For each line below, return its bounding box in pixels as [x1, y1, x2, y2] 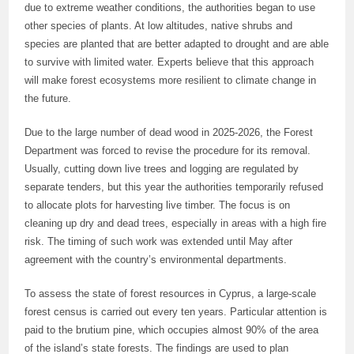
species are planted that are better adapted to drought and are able [24, 38, 330, 50]
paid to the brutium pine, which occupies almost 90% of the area [24, 324, 319, 336]
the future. [24, 92, 72, 104]
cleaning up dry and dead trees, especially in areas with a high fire [24, 217, 327, 229]
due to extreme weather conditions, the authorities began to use [24, 2, 316, 13]
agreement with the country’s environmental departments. [24, 254, 288, 265]
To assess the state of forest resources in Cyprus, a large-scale [24, 288, 317, 299]
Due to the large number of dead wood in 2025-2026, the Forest [24, 126, 314, 138]
